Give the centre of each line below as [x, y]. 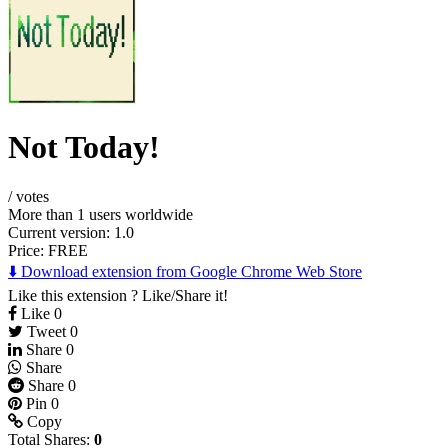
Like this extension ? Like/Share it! [118, 295]
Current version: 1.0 [71, 232]
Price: [28, 250]
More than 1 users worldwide [100, 214]
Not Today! [84, 147]
